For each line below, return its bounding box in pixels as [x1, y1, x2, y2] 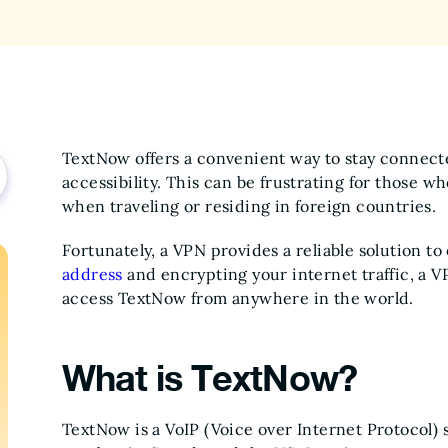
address [62, 264, 123, 284]
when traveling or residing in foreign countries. [62, 196, 437, 216]
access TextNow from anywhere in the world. [62, 288, 414, 308]
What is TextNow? [62, 356, 357, 399]
